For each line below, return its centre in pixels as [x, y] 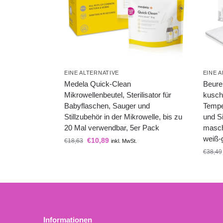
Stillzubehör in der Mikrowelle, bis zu [123, 116]
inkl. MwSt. [124, 141]
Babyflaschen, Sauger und [107, 106]
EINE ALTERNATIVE [92, 72]
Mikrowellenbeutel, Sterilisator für [117, 95]
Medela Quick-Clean [97, 84]
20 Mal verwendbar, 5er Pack [111, 127]
